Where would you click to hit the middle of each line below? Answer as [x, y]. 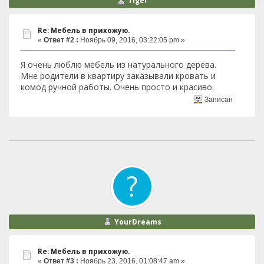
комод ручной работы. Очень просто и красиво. [117, 87]
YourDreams [138, 222]
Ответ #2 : [61, 40]
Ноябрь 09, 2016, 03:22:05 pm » [132, 40]
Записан [218, 99]
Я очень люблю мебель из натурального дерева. [118, 65]
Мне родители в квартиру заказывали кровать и [118, 76]
